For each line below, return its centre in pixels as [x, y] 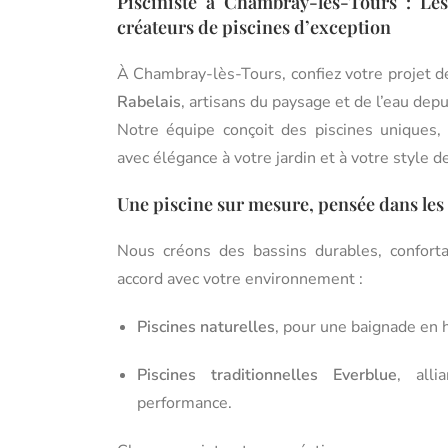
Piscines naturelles [206, 326]
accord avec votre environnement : [240, 278]
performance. [184, 402]
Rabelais [149, 101]
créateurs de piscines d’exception [254, 26]
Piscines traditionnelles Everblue [267, 374]
